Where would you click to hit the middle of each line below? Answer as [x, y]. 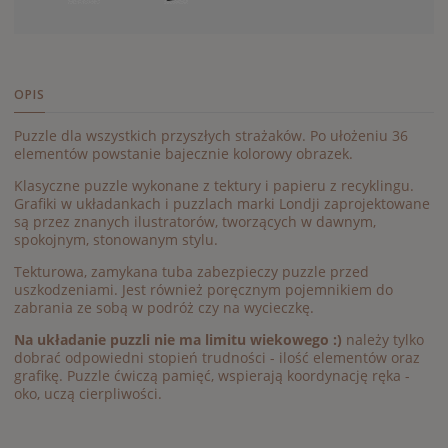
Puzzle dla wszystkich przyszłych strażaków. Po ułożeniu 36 [211, 135]
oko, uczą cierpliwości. [88, 393]
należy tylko [383, 339]
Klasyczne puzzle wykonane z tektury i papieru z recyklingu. [214, 185]
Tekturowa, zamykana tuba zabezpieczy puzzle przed [191, 271]
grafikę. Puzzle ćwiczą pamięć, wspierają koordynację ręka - [212, 375]
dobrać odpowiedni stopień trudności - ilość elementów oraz [217, 357]
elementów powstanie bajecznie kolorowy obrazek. [183, 153]
